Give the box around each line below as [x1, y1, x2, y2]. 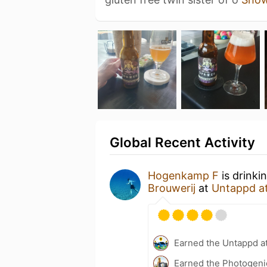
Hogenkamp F [148, 169, 219, 182]
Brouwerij [148, 181, 195, 194]
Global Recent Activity [110, 133, 255, 150]
